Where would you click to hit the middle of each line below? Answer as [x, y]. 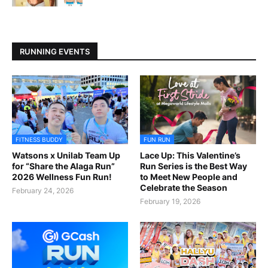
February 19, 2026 [170, 202]
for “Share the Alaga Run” [63, 166]
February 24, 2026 [43, 191]
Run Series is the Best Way [194, 166]
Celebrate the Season [184, 188]
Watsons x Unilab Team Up [66, 156]
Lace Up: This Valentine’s [190, 156]
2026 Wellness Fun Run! [62, 177]
